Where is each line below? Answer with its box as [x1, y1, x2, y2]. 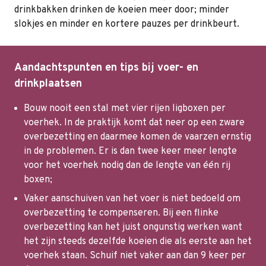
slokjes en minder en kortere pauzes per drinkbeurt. [14, 18, 239, 30]
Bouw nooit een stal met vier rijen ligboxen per [24, 102, 226, 115]
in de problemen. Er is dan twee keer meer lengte [24, 145, 237, 157]
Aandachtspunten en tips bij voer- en [14, 61, 198, 75]
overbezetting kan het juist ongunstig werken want [24, 221, 242, 233]
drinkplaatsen [14, 77, 82, 91]
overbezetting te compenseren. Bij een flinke [24, 207, 218, 219]
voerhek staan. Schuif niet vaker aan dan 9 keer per [24, 249, 246, 262]
